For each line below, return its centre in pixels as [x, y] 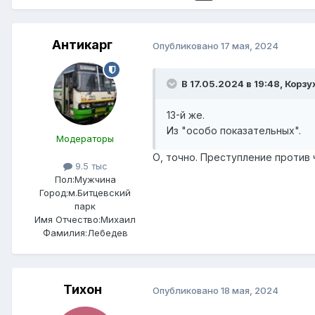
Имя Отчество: [67, 220]
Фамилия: [65, 233]
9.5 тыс [90, 166]
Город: [54, 193]
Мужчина [95, 180]
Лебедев [107, 233]
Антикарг [82, 45]
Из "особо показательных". [234, 131]
